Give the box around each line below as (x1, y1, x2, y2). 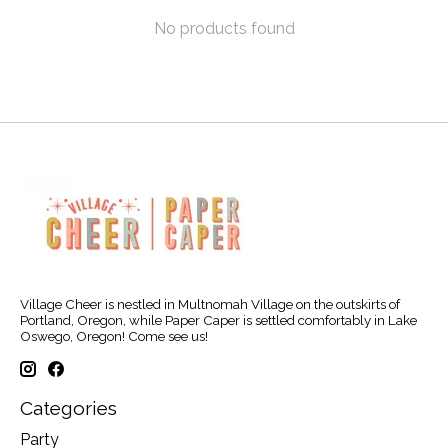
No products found (153, 19, 295, 39)
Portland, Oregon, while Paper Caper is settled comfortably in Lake (20, 312, 417, 329)
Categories (20, 396, 117, 419)
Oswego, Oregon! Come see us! (20, 328, 208, 345)
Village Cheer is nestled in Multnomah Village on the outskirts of (20, 296, 400, 313)
